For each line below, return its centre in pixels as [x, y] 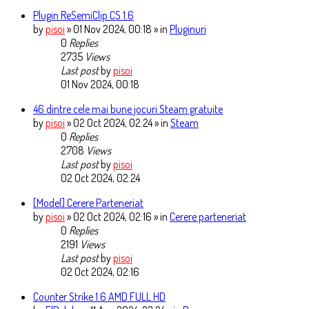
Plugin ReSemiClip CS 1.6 [83, 16]
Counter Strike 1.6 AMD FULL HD [99, 297]
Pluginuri [188, 29]
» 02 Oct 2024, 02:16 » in [118, 217]
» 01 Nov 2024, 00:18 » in [118, 29]
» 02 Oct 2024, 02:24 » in [119, 123]
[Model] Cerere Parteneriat [88, 203]
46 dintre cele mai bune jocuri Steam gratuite [128, 109]
